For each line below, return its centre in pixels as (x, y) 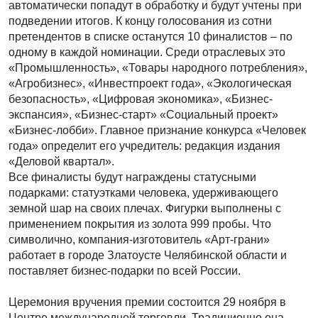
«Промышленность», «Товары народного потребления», (158, 68)
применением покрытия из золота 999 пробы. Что (140, 224)
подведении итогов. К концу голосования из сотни (140, 21)
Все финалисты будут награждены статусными (132, 177)
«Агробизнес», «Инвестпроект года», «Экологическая (150, 84)
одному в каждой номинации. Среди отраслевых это (147, 53)
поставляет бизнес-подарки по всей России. (125, 271)
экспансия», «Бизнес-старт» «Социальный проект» (143, 115)
